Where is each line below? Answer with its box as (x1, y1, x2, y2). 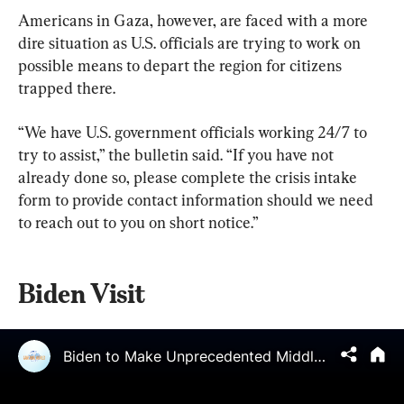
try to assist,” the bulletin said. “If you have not (18, 144, 337, 164)
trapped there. (18, 78, 115, 97)
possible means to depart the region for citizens (18, 55, 345, 75)
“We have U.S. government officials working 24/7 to (18, 122, 371, 142)
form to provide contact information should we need (18, 189, 377, 209)
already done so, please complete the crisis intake (18, 167, 361, 187)
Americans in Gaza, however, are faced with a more (18, 10, 372, 30)
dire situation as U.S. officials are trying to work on (18, 32, 364, 52)
